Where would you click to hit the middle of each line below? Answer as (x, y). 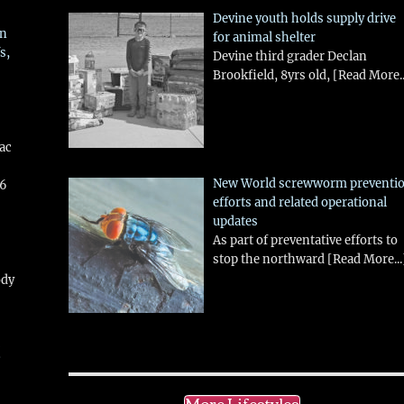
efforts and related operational (299, 203)
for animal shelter (264, 38)
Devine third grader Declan (289, 57)
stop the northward (270, 260)
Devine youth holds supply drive (304, 19)
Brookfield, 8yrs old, (272, 76)
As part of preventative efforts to (305, 241)
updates (235, 222)
